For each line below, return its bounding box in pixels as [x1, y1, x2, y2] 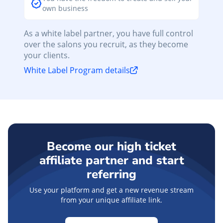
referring [87, 166, 136, 182]
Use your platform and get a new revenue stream [29, 185, 194, 195]
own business [42, 3, 88, 13]
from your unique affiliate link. [61, 195, 162, 205]
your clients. [24, 49, 70, 61]
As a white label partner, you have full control [24, 27, 193, 39]
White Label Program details [24, 64, 130, 76]
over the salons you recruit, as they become [24, 38, 188, 50]
